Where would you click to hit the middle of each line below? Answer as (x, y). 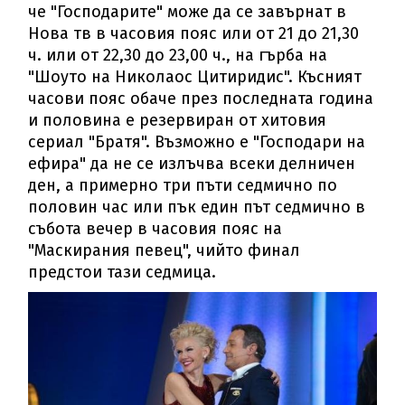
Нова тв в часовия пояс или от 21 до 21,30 (194, 33)
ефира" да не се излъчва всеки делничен (192, 163)
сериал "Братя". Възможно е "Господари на (197, 141)
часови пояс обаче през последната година (201, 98)
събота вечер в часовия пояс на (155, 228)
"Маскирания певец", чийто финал (165, 250)
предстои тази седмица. (122, 272)
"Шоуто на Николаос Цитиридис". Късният (195, 76)
